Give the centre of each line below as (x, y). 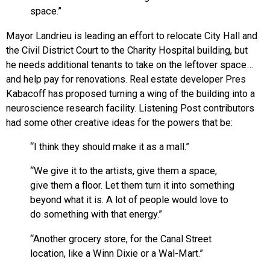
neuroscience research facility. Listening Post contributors (130, 108)
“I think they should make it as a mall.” (110, 147)
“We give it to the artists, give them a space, (124, 171)
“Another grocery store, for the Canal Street (121, 239)
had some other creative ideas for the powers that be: (119, 122)
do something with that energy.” (96, 215)
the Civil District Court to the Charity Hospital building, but (127, 50)
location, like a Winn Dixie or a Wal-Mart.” (117, 253)
